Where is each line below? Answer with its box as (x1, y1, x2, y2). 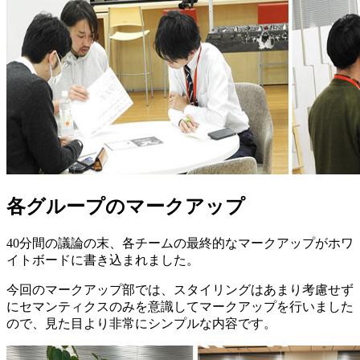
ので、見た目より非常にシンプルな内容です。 (6, 317, 276, 331)
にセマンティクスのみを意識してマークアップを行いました (6, 300, 354, 314)
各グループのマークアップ (6, 196, 245, 218)
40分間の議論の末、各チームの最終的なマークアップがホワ (6, 236, 354, 251)
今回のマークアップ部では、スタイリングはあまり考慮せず (6, 283, 354, 297)
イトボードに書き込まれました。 (6, 253, 199, 268)
